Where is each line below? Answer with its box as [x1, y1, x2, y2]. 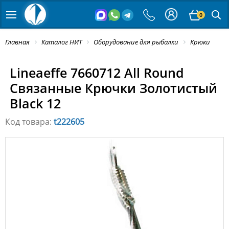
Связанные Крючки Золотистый [9, 79, 217, 97]
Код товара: [5, 116, 54, 128]
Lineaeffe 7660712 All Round [9, 64, 184, 82]
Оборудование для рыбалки [94, 37, 178, 47]
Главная [5, 37, 30, 47]
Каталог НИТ [41, 37, 82, 47]
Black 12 [9, 95, 61, 112]
